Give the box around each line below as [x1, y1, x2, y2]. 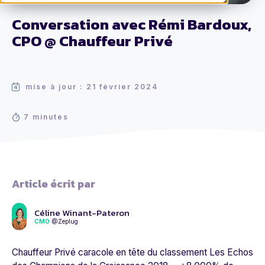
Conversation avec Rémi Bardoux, [12, 13, 251, 36]
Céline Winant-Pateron [34, 206, 130, 220]
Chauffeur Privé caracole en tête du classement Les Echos [12, 247, 253, 258]
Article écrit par [12, 176, 95, 192]
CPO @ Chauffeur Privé [12, 30, 173, 53]
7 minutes [24, 112, 69, 122]
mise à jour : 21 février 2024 [25, 82, 158, 92]
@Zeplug [51, 218, 78, 225]
